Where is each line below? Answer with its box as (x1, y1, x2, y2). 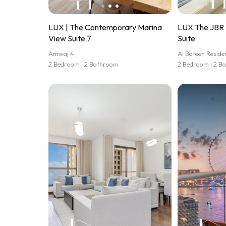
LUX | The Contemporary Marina (48, 22, 162, 32)
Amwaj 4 (48, 49, 74, 58)
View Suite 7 (48, 33, 91, 43)
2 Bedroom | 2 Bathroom (48, 60, 119, 68)
